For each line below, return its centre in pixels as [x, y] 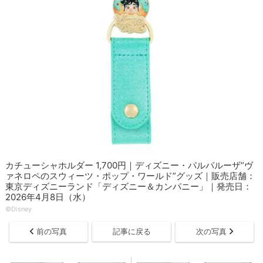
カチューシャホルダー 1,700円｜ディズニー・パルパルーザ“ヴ [129, 166]
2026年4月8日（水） [48, 197]
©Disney [19, 209]
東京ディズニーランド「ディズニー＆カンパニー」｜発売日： [129, 187]
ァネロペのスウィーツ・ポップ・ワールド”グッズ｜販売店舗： [131, 176]
